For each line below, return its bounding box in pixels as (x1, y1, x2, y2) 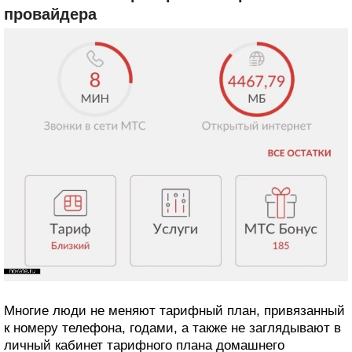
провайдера (4, 5, 97, 24)
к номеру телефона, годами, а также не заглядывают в (4, 321, 341, 336)
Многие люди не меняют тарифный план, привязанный (4, 303, 345, 319)
